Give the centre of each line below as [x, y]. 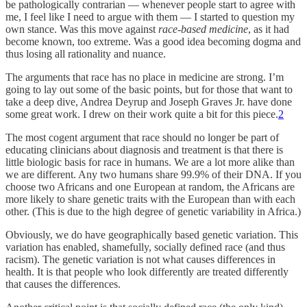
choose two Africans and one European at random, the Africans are [150, 186]
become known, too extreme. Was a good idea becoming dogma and [153, 41]
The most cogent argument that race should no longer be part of [142, 137]
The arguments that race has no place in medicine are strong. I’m [145, 77]
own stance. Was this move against [82, 29]
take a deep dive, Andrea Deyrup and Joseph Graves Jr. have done [149, 101]
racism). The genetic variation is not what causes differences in [140, 259]
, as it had [269, 29]
